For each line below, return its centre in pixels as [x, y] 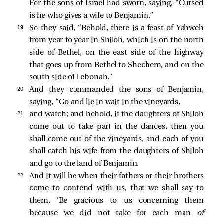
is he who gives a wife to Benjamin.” [92, 16]
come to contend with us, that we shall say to [116, 189]
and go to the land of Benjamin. [84, 164]
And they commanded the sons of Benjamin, [116, 90]
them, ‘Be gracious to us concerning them [116, 201]
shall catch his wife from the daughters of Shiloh [116, 152]
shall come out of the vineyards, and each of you [116, 139]
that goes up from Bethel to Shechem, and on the [116, 65]
